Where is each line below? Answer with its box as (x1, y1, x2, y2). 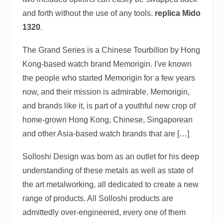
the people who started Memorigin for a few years (22, 74, 195, 83)
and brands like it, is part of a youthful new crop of (22, 102, 196, 111)
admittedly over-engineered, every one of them (22, 208, 186, 217)
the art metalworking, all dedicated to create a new (22, 180, 199, 189)
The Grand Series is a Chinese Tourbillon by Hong (22, 46, 200, 55)
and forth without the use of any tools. (22, 9, 155, 18)
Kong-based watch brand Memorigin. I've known (22, 60, 192, 69)
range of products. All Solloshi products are (22, 194, 173, 203)
